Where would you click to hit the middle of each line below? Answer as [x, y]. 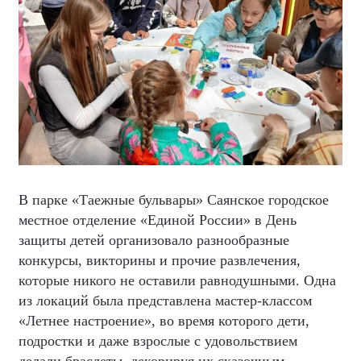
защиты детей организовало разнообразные [154, 240]
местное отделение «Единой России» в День [158, 220]
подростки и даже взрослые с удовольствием [158, 340]
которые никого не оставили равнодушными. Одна [177, 280]
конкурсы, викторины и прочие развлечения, [160, 260]
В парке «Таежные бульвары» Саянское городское [174, 199]
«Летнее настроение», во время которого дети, [164, 320]
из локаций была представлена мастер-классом [165, 300]
